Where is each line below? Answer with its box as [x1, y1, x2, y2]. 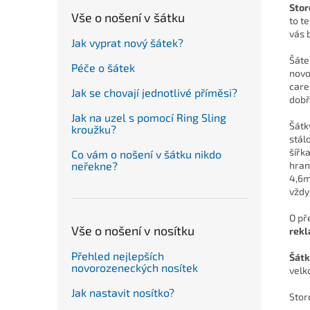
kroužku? [71, 122, 116, 136]
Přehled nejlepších [71, 248, 164, 262]
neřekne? [71, 158, 118, 172]
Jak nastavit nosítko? [71, 285, 174, 299]
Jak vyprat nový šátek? [71, 35, 183, 49]
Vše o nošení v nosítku [71, 222, 194, 238]
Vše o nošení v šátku [71, 9, 185, 25]
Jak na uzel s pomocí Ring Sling [71, 110, 226, 124]
